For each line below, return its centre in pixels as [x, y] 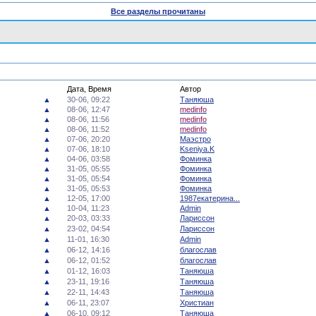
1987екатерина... [210, 198]
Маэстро [195, 139]
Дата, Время [88, 89]
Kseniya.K [197, 149]
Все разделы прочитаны [158, 11]
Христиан [197, 303]
